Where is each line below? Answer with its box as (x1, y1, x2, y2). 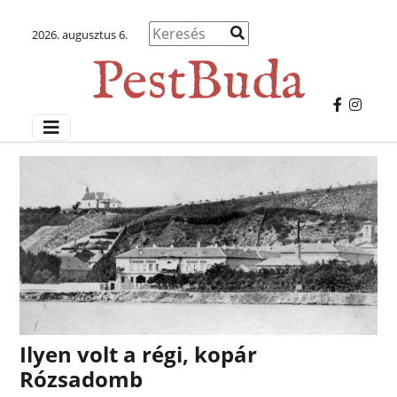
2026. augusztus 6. (31, 27, 128, 43)
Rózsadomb (19, 363, 144, 393)
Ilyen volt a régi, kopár (19, 339, 258, 369)
